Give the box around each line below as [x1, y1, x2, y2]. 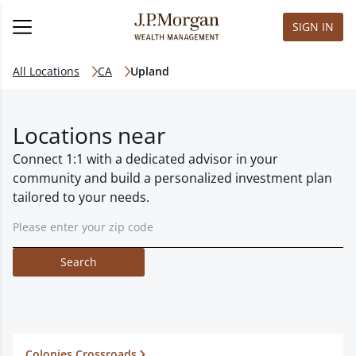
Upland [130, 64, 169, 79]
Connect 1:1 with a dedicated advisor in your [13, 150, 278, 168]
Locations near [13, 120, 165, 150]
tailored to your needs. [13, 188, 149, 206]
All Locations [13, 64, 79, 79]
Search [60, 254, 97, 269]
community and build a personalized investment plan [13, 169, 332, 187]
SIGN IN [292, 19, 334, 34]
